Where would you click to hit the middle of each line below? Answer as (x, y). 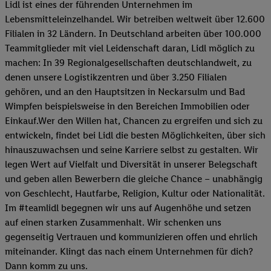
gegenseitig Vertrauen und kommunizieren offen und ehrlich (131, 237)
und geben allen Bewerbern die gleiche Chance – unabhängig (134, 178)
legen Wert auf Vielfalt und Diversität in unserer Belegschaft (131, 164)
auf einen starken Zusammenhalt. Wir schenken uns (113, 222)
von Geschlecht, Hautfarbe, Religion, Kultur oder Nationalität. (135, 193)
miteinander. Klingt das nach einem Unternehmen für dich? (129, 251)
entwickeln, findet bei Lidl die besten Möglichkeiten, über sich (135, 135)
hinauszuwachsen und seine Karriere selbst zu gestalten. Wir (132, 149)
